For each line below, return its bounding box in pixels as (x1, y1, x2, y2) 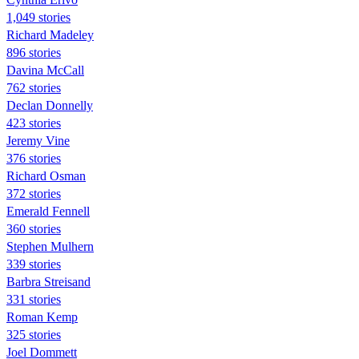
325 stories (6, 327, 61, 341)
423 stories (6, 115, 61, 130)
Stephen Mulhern (6, 239, 94, 253)
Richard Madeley (6, 27, 94, 42)
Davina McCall (6, 63, 84, 77)
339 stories (6, 256, 61, 271)
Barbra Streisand (6, 274, 91, 288)
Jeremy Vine (6, 133, 70, 147)
